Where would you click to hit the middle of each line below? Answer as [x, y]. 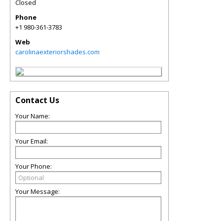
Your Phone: [34, 166]
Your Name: [33, 116]
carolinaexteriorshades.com [57, 52]
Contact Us [37, 100]
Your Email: [32, 141]
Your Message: [37, 191]
